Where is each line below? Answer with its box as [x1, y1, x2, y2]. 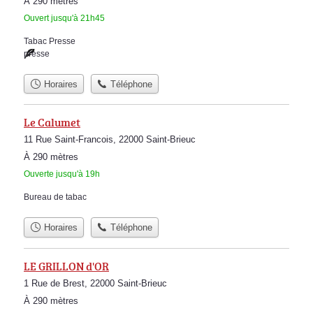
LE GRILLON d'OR [24, 258, 109, 274]
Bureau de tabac [24, 192, 87, 203]
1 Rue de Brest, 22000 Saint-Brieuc [24, 277, 167, 289]
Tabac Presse [24, 36, 75, 46]
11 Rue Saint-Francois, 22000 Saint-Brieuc [24, 134, 196, 145]
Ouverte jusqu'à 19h [24, 169, 100, 180]
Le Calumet [24, 115, 80, 131]
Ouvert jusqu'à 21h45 [24, 13, 105, 23]
